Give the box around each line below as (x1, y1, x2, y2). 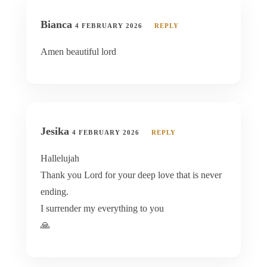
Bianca (41, 18, 75, 30)
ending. (41, 186, 69, 197)
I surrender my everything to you (41, 203, 164, 213)
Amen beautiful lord (41, 46, 116, 57)
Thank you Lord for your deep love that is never (41, 169, 222, 180)
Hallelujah (41, 153, 79, 163)
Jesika (41, 125, 72, 137)
